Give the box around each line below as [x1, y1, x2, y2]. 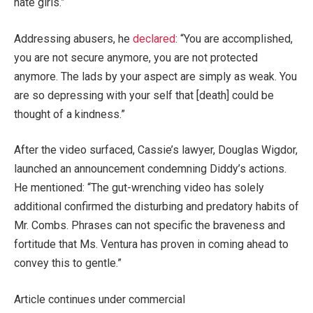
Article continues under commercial [14, 292, 185, 306]
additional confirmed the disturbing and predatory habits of [14, 200, 299, 214]
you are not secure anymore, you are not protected [14, 50, 258, 64]
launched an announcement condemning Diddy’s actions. [14, 162, 286, 176]
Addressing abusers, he [14, 31, 133, 45]
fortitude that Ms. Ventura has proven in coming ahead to [14, 238, 289, 252]
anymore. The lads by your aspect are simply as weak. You [14, 69, 297, 83]
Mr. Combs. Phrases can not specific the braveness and [14, 219, 285, 233]
